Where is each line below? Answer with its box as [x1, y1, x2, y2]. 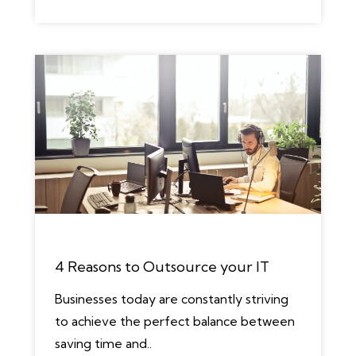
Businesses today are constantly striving [55, 291, 288, 307]
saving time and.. [55, 335, 152, 351]
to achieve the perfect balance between [55, 313, 295, 329]
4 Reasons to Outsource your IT [55, 257, 269, 276]
